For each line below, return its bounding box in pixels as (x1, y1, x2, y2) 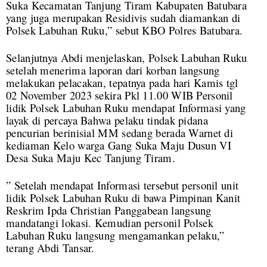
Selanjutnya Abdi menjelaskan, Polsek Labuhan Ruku (6, 49, 247, 65)
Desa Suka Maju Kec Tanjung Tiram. (6, 150, 175, 165)
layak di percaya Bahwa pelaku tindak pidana (6, 112, 208, 128)
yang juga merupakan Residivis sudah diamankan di (6, 10, 241, 25)
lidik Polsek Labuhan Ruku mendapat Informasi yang (6, 100, 246, 115)
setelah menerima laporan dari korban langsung (6, 62, 220, 77)
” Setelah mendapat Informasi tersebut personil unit (6, 177, 239, 193)
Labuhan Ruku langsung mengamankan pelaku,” (6, 227, 225, 243)
